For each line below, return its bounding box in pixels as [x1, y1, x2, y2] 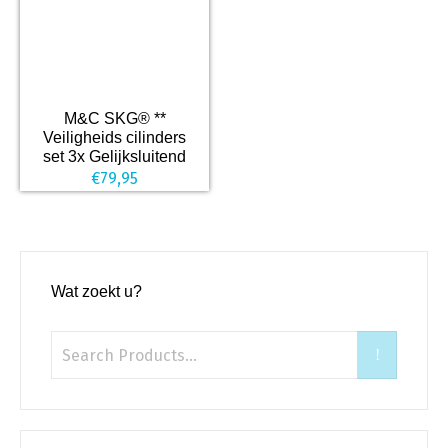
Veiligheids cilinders [43, 129, 186, 146]
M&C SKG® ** [63, 110, 166, 127]
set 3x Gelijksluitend [43, 148, 186, 165]
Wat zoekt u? [51, 283, 142, 300]
